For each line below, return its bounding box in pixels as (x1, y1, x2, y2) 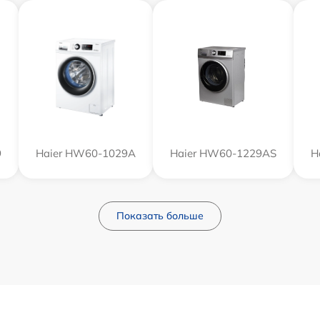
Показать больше (116, 209, 204, 222)
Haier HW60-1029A (36, 146, 136, 160)
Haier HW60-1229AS (170, 146, 276, 160)
